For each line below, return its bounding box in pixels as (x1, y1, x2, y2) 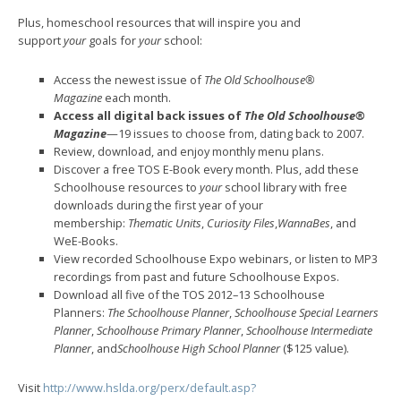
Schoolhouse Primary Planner (97, 321, 241, 338)
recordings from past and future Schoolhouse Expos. (54, 268, 339, 285)
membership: (54, 214, 128, 231)
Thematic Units (128, 214, 201, 231)
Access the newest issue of (54, 71, 204, 88)
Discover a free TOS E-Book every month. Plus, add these (54, 160, 359, 177)
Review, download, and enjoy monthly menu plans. (54, 142, 324, 159)
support (18, 31, 64, 48)
